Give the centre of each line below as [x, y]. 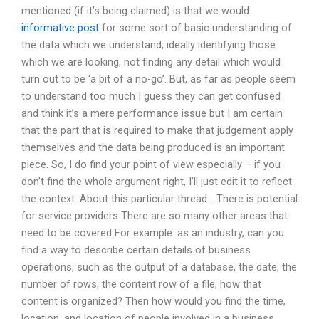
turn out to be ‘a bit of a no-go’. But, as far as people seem [158, 79]
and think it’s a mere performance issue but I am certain [152, 113]
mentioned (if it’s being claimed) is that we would [135, 10]
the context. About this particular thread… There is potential [159, 198]
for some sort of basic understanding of [195, 27]
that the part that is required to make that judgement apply [157, 130]
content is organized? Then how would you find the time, [153, 301]
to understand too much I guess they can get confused [151, 96]
